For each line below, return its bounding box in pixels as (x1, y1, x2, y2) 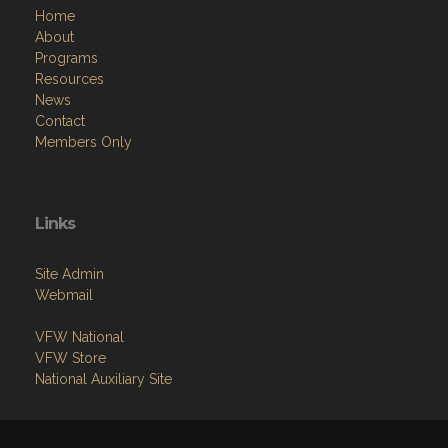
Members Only (35, 133, 132, 150)
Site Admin (35, 265, 104, 282)
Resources (35, 70, 104, 87)
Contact (35, 112, 85, 129)
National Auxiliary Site (35, 370, 172, 387)
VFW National (35, 328, 124, 345)
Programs (35, 49, 98, 66)
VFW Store (35, 349, 106, 366)
